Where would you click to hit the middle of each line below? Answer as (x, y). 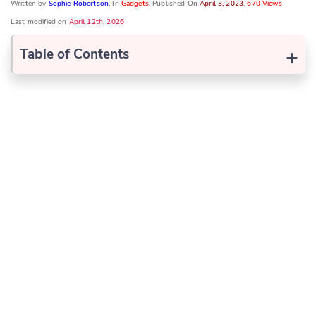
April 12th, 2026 (96, 22)
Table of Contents (74, 55)
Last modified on (40, 22)
